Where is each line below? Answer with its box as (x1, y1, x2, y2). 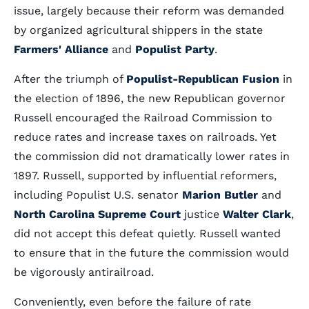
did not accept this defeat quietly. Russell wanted (14, 227, 281, 240)
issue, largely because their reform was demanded (14, 4, 284, 17)
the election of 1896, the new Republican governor (14, 92, 286, 105)
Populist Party (135, 43, 215, 56)
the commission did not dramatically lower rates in (14, 150, 290, 163)
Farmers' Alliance (14, 43, 108, 56)
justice (181, 208, 223, 221)
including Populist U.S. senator (14, 188, 182, 201)
